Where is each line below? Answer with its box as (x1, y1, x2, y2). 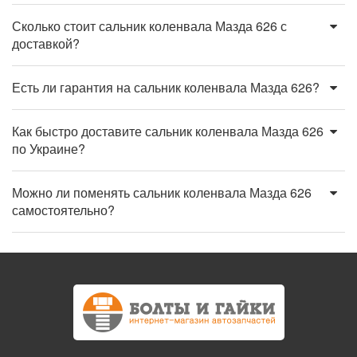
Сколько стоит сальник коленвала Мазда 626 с (12, 17, 287, 35)
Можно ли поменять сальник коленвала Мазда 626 (12, 183, 312, 202)
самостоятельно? (12, 201, 115, 219)
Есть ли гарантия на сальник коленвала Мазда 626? (12, 78, 320, 96)
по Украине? (12, 139, 85, 158)
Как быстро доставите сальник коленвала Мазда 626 (12, 122, 324, 140)
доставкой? (12, 34, 80, 53)
